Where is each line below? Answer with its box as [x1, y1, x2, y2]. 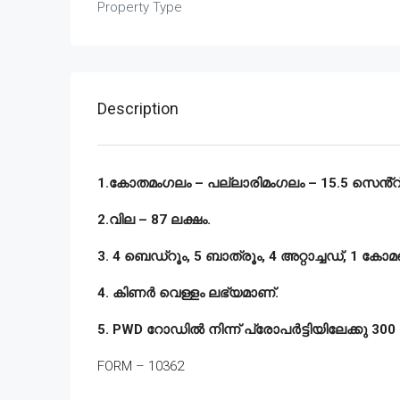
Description [97, 99, 179, 118]
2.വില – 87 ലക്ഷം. [97, 212, 211, 228]
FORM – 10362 [97, 358, 184, 374]
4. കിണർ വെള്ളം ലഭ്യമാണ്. [97, 285, 279, 301]
